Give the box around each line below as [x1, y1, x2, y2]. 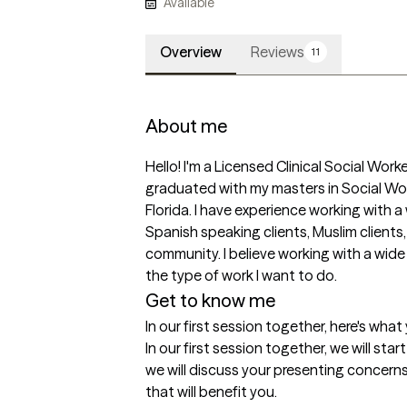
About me [145, 114, 227, 138]
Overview [160, 43, 222, 62]
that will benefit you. [145, 382, 277, 402]
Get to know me [145, 289, 275, 313]
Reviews [251, 43, 304, 62]
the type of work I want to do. [145, 266, 337, 285]
